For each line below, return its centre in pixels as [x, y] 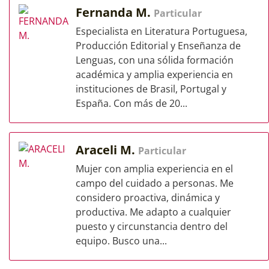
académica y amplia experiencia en [154, 74]
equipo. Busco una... [121, 241]
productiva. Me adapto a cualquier [153, 212]
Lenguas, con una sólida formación [155, 60]
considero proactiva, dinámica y [148, 198]
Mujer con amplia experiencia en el [154, 169]
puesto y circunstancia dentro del [152, 226]
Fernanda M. [115, 12]
